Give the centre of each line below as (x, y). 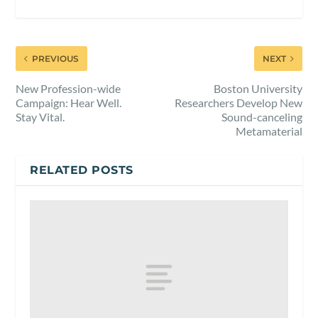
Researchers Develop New (238, 102)
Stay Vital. (40, 116)
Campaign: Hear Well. (69, 102)
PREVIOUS (56, 58)
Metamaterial (269, 131)
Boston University (258, 88)
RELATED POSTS (82, 170)
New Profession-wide (68, 88)
